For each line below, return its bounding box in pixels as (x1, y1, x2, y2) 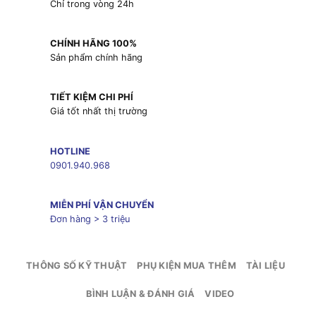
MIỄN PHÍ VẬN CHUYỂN (49, 199, 154, 210)
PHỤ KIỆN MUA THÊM (137, 260, 236, 272)
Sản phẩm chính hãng (49, 52, 142, 63)
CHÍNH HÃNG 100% (49, 38, 137, 49)
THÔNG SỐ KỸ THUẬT (26, 260, 128, 272)
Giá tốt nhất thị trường (49, 106, 147, 117)
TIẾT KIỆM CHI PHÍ (49, 92, 133, 103)
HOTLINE (49, 145, 90, 157)
